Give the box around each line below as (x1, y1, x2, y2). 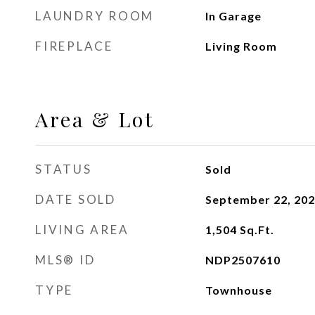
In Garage (205, 9, 262, 22)
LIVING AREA (35, 222, 129, 237)
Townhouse (205, 283, 272, 297)
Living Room (205, 39, 277, 53)
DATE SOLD (35, 192, 116, 207)
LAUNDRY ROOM (35, 8, 154, 23)
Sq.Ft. (239, 223, 274, 236)
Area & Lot (35, 105, 155, 132)
